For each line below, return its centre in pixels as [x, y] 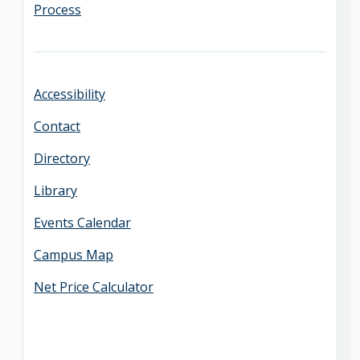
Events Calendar [82, 223]
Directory [62, 159]
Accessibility [70, 94]
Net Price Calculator [94, 287]
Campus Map [74, 255]
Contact [57, 127]
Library [55, 191]
